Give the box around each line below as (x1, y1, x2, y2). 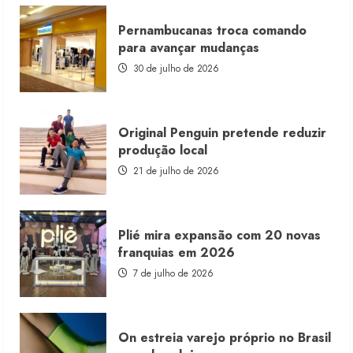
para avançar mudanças (118, 38, 259, 57)
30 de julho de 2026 (130, 61, 219, 76)
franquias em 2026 (118, 243, 235, 262)
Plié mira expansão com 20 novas (118, 225, 321, 244)
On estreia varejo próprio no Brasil (118, 328, 331, 347)
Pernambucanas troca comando (118, 20, 307, 39)
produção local (118, 140, 207, 159)
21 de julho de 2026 (130, 163, 219, 178)
